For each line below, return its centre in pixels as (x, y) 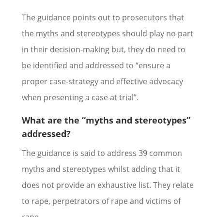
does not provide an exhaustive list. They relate (108, 185)
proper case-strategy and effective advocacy (102, 81)
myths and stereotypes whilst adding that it (101, 169)
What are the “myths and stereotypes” (106, 120)
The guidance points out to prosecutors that (103, 17)
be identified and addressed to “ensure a (96, 65)
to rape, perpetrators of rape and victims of (101, 201)
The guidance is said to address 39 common (102, 153)
